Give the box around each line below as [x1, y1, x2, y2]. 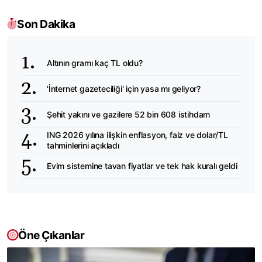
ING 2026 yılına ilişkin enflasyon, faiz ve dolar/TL [47, 129, 228, 140]
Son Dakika [17, 17, 75, 32]
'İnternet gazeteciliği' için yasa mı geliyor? [47, 83, 201, 94]
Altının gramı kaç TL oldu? [47, 57, 143, 68]
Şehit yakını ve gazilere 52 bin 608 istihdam [47, 109, 211, 119]
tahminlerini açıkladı [47, 140, 119, 150]
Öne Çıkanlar [18, 228, 84, 243]
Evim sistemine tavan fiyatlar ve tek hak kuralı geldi [47, 160, 237, 171]
